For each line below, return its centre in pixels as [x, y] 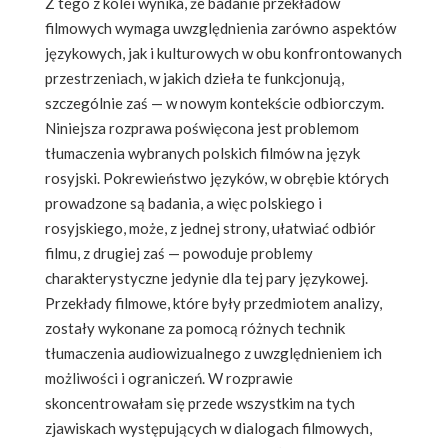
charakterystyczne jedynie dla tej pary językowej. [206, 277]
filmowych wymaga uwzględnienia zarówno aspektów [220, 27]
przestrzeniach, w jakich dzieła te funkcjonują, [194, 77]
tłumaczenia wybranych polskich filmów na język [202, 152]
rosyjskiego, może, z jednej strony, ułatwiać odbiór [210, 227]
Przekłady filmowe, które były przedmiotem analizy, [213, 302]
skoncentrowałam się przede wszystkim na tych [200, 402]
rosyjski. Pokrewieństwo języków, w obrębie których [217, 177]
